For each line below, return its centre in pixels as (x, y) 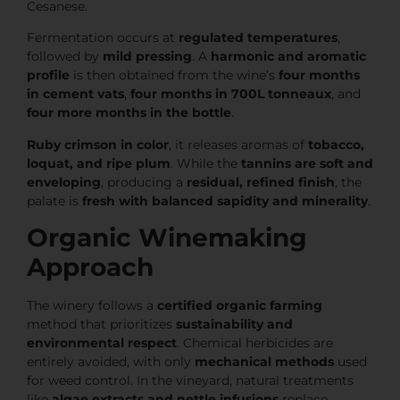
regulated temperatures (258, 38)
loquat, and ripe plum (99, 163)
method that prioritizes (101, 325)
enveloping (64, 182)
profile (48, 75)
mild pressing (147, 57)
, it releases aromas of (238, 144)
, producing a (144, 182)
